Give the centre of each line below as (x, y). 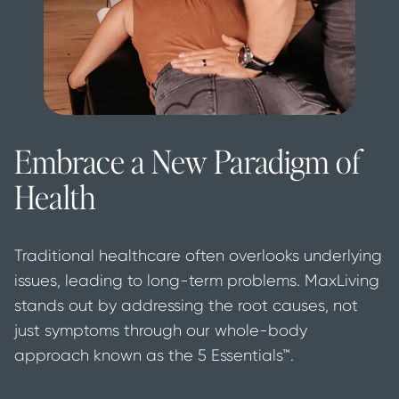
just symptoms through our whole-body (161, 331)
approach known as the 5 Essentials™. (154, 356)
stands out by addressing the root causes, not (186, 306)
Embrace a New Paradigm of (187, 162)
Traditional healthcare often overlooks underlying (198, 256)
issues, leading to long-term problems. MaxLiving (197, 281)
